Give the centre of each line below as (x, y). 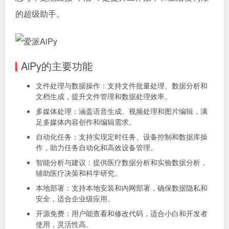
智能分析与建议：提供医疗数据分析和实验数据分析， (122, 162)
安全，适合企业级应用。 (75, 198)
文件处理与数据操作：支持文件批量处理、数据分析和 (122, 85)
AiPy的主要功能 (57, 65)
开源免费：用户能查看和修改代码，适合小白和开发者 (122, 213)
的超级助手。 (40, 14)
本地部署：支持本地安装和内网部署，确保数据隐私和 (122, 187)
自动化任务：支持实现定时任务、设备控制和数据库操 (122, 136)
